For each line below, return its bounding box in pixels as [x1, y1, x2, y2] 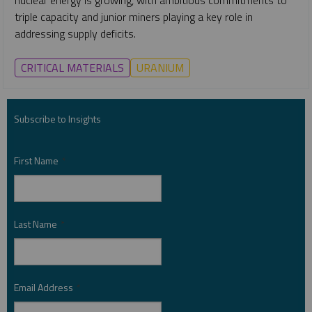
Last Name [14, 216, 57, 231]
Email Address [14, 279, 73, 295]
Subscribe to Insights [14, 111, 101, 126]
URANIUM [136, 58, 184, 76]
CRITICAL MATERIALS [21, 58, 124, 76]
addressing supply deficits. [15, 24, 136, 42]
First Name [14, 153, 58, 168]
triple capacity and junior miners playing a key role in [15, 8, 253, 25]
